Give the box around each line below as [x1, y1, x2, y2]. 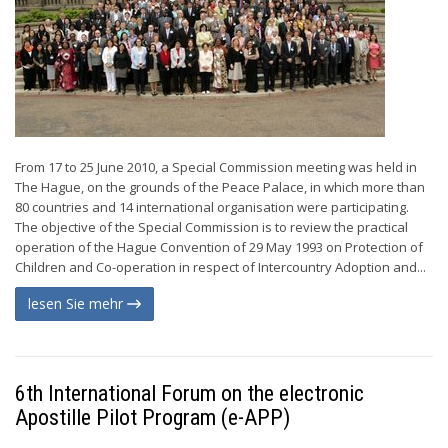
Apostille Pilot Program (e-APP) [15, 405, 290, 430]
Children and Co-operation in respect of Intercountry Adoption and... [15, 258, 426, 276]
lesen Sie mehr [28, 294, 127, 313]
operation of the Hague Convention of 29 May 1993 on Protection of [15, 238, 423, 256]
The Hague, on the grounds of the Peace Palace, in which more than [15, 178, 425, 196]
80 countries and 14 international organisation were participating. [15, 198, 409, 216]
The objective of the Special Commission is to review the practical [15, 218, 408, 236]
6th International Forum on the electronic [15, 381, 364, 406]
